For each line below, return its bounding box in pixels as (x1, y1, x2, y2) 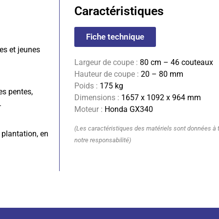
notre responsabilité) (74, 136, 131, 144)
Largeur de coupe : (74, 57, 138, 67)
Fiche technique (86, 31, 144, 42)
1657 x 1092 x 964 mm (119, 92, 201, 102)
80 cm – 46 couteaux (138, 57, 213, 67)
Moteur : (74, 104, 103, 114)
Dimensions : (74, 92, 119, 102)
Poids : (74, 81, 98, 90)
